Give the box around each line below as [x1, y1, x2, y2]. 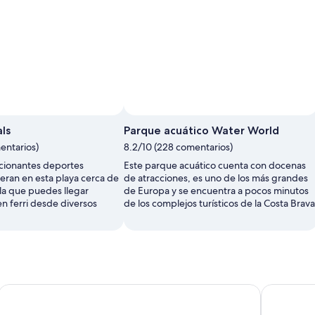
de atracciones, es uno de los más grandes [124, 172, 308, 185]
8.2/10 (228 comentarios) [124, 141, 233, 154]
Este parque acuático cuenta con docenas [124, 159, 306, 172]
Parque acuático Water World [124, 124, 279, 138]
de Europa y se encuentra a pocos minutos [124, 184, 309, 198]
